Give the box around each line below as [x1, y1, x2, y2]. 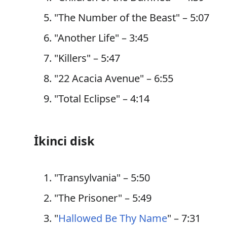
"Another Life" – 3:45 [54, 31, 149, 45]
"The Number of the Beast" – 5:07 [54, 11, 210, 24]
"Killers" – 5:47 [54, 51, 121, 65]
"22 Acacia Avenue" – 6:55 [54, 71, 174, 85]
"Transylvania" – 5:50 [54, 171, 150, 184]
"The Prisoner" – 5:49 [54, 191, 152, 205]
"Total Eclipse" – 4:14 [54, 92, 150, 105]
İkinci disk [34, 133, 95, 149]
